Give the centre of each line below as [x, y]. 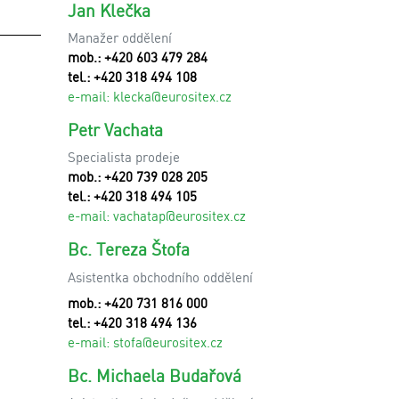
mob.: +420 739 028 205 [138, 176]
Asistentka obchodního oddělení [160, 277]
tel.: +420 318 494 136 [132, 322]
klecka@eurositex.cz [172, 96]
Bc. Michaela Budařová [155, 375]
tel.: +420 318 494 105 [132, 196]
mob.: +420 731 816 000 [138, 303]
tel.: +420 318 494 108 [132, 77]
